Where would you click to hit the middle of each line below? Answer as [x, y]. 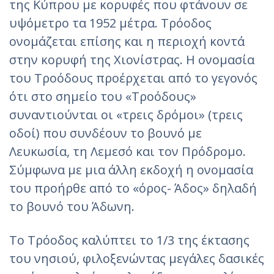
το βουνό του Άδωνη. [73, 206]
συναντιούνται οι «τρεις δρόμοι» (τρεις [126, 115]
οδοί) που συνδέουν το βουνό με [106, 133]
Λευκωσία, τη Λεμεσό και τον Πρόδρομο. [128, 151]
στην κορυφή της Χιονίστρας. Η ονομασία [132, 60]
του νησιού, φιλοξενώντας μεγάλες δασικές [137, 258]
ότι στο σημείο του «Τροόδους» [103, 96]
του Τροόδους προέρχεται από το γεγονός [133, 78]
